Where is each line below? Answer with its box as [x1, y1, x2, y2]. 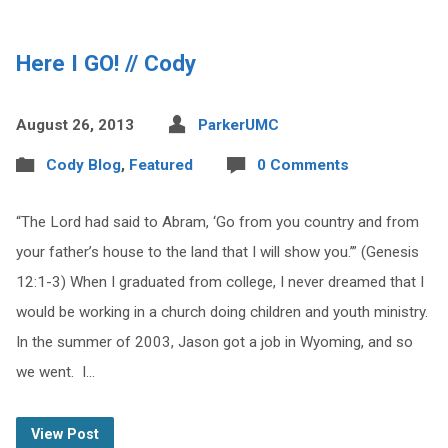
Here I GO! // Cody [15, 50, 196, 76]
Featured [128, 156, 193, 174]
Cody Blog [45, 156, 121, 174]
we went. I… [15, 363, 95, 381]
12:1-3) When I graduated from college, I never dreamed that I [15, 273, 424, 291]
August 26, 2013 [15, 116, 134, 134]
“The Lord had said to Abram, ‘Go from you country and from [15, 213, 419, 231]
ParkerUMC [197, 116, 279, 134]
